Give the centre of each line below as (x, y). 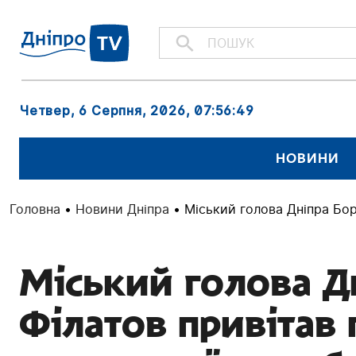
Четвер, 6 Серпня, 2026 (103, 110)
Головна (35, 209)
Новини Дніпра (122, 209)
